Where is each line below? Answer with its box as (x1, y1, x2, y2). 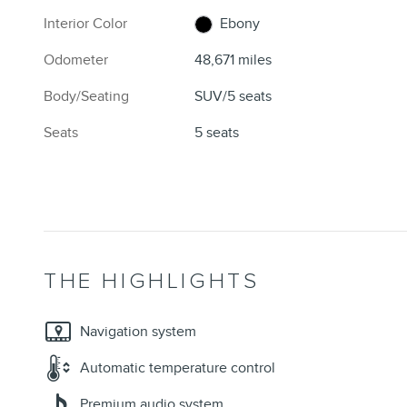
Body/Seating (44, 87, 129, 106)
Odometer (44, 51, 108, 70)
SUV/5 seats (194, 87, 273, 106)
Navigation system (80, 323, 196, 342)
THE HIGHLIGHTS (44, 268, 260, 295)
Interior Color (44, 15, 127, 34)
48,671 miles (194, 51, 273, 70)
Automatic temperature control (80, 359, 275, 378)
